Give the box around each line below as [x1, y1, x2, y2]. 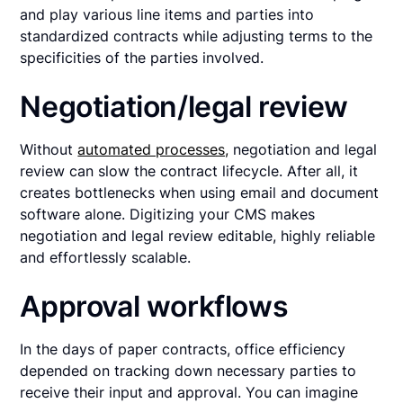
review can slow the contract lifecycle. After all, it [20, 162, 359, 181]
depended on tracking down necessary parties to [20, 362, 357, 381]
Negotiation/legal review [20, 89, 355, 125]
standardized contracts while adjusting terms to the [20, 27, 373, 46]
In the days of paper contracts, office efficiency [20, 340, 346, 359]
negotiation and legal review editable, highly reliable [20, 227, 376, 246]
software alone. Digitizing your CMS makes [20, 205, 316, 224]
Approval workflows [20, 289, 295, 325]
